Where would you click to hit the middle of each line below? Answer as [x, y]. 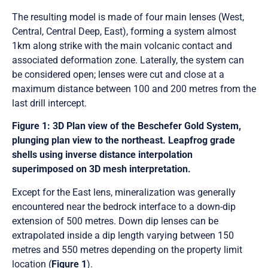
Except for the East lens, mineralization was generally [124, 192]
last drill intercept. [49, 103]
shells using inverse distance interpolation [102, 155]
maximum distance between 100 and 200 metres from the [134, 89]
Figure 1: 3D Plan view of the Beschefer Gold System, [127, 126]
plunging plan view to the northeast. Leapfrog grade [124, 141]
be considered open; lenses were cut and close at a [118, 74]
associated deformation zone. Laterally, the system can [128, 60]
